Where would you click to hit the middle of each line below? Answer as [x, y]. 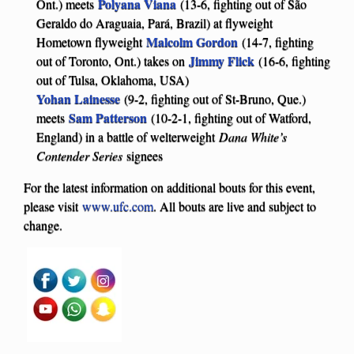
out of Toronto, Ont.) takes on [113, 60]
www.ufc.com [118, 205]
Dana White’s [253, 136]
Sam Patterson [108, 117]
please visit [53, 205]
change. [43, 224]
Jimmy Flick [222, 60]
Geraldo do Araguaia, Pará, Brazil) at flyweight [154, 22]
